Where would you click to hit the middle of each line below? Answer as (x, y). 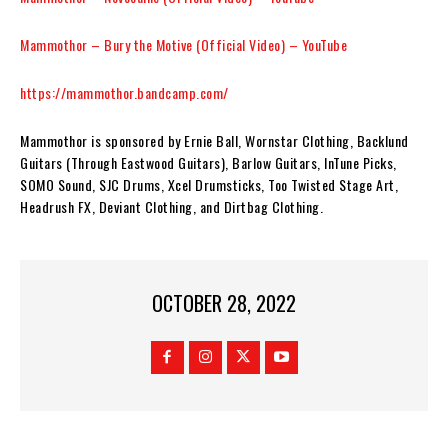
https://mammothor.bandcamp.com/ (124, 92)
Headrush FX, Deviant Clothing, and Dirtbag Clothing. (171, 206)
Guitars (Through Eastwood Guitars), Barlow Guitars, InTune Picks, (208, 162)
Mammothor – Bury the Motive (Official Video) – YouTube (183, 44)
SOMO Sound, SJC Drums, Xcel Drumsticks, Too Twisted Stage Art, (209, 184)
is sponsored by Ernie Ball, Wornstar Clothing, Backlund (248, 140)
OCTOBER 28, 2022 (224, 303)
